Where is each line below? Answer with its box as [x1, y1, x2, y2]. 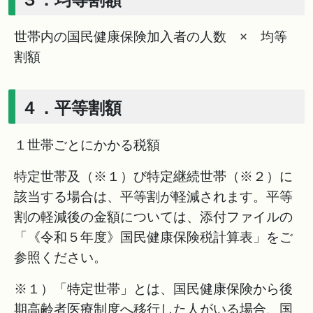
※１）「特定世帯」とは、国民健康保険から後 [14, 281, 293, 297]
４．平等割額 [21, 99, 122, 118]
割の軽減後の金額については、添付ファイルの [14, 209, 293, 225]
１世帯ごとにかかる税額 [14, 137, 173, 153]
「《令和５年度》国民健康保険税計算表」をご [14, 229, 293, 245]
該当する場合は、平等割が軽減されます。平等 [14, 189, 293, 205]
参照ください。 [14, 249, 107, 265]
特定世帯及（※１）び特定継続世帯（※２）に [14, 168, 293, 184]
